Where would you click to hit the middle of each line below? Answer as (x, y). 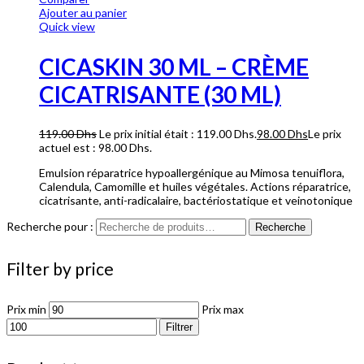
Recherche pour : (50, 226)
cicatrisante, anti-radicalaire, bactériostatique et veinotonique (196, 200)
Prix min (26, 309)
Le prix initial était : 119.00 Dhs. (178, 133)
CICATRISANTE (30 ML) (160, 94)
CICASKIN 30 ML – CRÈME (174, 66)
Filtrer (179, 327)
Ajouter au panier (83, 13)
